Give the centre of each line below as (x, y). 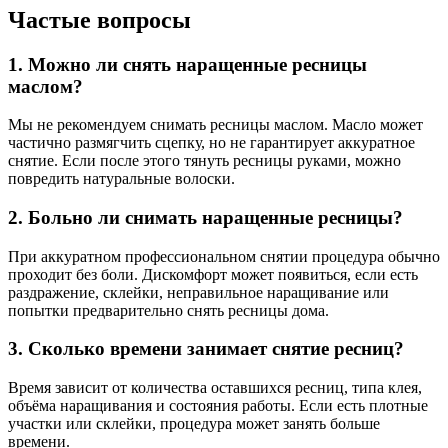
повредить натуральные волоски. (121, 179)
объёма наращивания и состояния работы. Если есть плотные (218, 406)
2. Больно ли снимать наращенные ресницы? (205, 217)
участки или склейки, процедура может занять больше (194, 424)
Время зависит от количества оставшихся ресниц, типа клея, (215, 388)
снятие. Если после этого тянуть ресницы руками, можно (204, 161)
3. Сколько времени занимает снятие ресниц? (206, 349)
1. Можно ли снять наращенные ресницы (187, 64)
